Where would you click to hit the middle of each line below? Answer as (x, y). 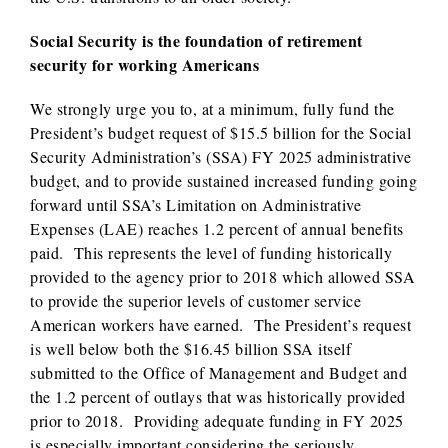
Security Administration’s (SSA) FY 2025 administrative (220, 156)
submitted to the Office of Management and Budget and (218, 372)
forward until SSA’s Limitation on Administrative (195, 204)
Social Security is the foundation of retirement (196, 40)
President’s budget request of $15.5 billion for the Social (220, 132)
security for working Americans (144, 64)
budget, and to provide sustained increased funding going (223, 180)
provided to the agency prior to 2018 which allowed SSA (222, 276)
